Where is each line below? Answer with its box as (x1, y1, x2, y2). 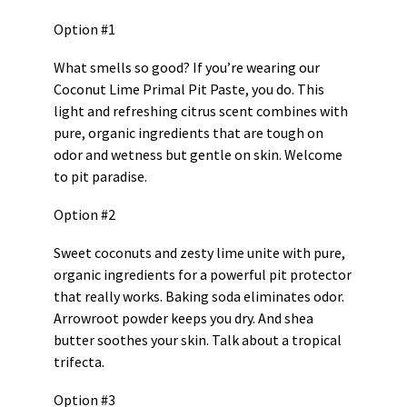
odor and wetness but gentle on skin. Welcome (54, 145, 342, 164)
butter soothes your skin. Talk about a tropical (54, 331, 342, 349)
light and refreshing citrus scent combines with (54, 102, 348, 120)
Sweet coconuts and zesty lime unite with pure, (54, 243, 345, 262)
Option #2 (54, 205, 115, 223)
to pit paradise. (54, 167, 147, 185)
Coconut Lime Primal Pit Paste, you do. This (54, 80, 324, 98)
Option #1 (54, 20, 115, 38)
